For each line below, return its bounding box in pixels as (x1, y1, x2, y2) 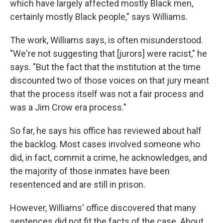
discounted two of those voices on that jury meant (10, 75, 209, 86)
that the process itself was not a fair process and (10, 89, 204, 99)
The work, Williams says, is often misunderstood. (10, 35, 203, 45)
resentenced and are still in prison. (10, 179, 145, 190)
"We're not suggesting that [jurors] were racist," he (10, 48, 207, 59)
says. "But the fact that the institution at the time (10, 62, 201, 72)
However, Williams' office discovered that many (10, 203, 196, 213)
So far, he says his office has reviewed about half (10, 125, 202, 136)
